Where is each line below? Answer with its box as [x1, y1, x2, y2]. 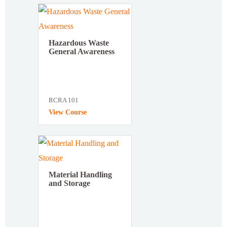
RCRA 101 [49, 96, 79, 104]
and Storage [49, 179, 90, 188]
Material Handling [49, 170, 112, 179]
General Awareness [49, 47, 115, 56]
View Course [49, 108, 87, 117]
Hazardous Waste [49, 39, 109, 48]
